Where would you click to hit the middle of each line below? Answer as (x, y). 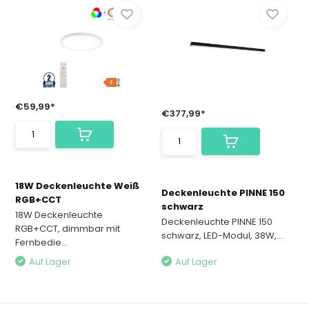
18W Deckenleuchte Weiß (78, 186)
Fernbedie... (42, 242)
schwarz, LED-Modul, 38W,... (222, 236)
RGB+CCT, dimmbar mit (68, 229)
